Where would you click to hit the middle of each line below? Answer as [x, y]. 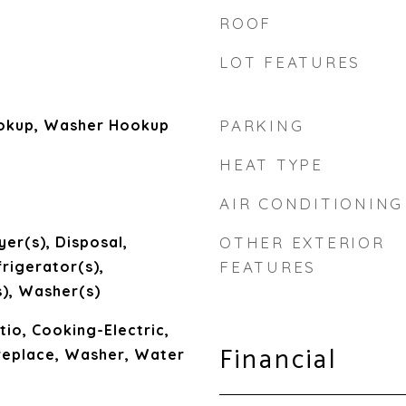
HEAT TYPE [271, 164]
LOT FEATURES [290, 62]
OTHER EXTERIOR [302, 242]
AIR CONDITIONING [311, 203]
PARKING [262, 126]
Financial [278, 361]
